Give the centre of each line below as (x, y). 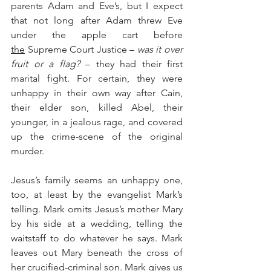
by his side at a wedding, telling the (97, 224)
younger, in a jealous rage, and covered (97, 122)
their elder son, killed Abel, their (97, 107)
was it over (160, 49)
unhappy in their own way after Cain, (97, 93)
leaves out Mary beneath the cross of (97, 253)
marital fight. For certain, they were (97, 78)
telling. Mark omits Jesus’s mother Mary (97, 209)
